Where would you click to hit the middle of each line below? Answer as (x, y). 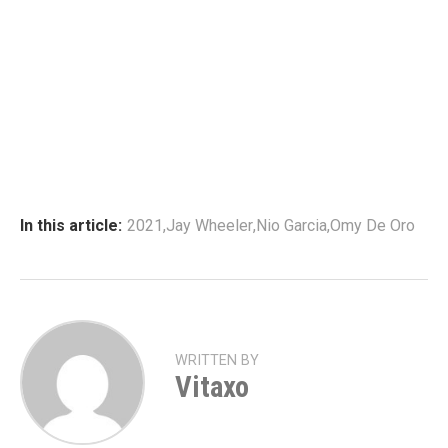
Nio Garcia (291, 225)
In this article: (71, 225)
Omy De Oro (372, 225)
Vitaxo (212, 386)
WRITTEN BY (217, 360)
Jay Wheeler (209, 225)
